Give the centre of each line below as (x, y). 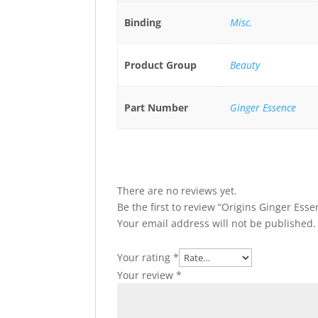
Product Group (160, 65)
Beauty (245, 65)
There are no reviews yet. (177, 191)
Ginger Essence (263, 108)
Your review (147, 275)
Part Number (156, 108)
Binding (142, 23)
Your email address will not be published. (217, 224)
